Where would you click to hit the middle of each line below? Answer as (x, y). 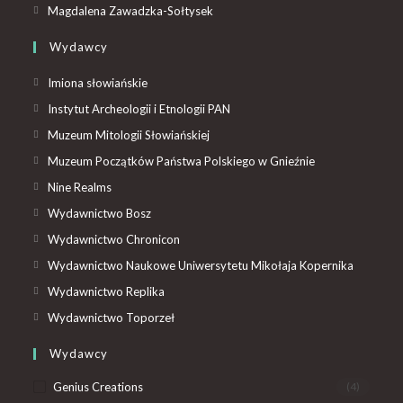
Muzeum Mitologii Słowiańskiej (129, 134)
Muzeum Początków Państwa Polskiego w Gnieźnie (182, 161)
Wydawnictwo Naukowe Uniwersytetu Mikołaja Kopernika (201, 265)
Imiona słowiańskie (98, 82)
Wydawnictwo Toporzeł (112, 317)
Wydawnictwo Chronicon (114, 239)
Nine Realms (80, 187)
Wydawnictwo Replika (107, 291)
